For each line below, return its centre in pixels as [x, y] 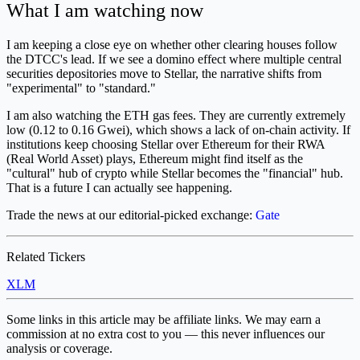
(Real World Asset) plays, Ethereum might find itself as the [155, 158]
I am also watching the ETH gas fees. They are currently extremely [176, 115]
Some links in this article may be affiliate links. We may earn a [164, 319]
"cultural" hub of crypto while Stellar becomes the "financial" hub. [175, 173]
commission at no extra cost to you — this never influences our [166, 333]
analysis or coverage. [59, 348]
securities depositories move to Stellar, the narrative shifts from [164, 73]
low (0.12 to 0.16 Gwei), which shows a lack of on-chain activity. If [178, 129]
